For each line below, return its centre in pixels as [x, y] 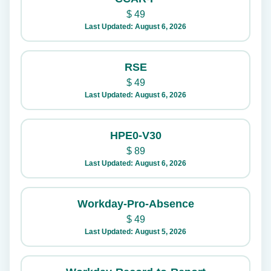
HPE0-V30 [135, 136]
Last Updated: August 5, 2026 [135, 232]
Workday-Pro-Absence [135, 204]
